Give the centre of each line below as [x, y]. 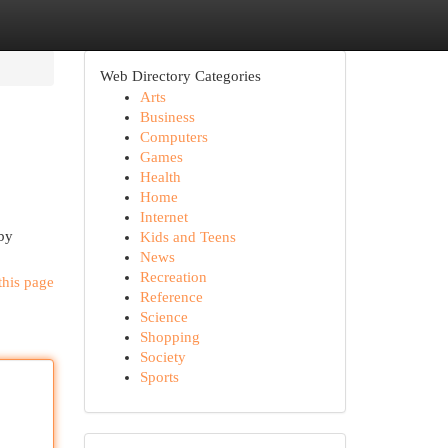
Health [160, 177]
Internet [163, 217]
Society [162, 357]
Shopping [169, 337]
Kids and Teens [187, 237]
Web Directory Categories [180, 76]
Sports [159, 377]
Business [167, 117]
